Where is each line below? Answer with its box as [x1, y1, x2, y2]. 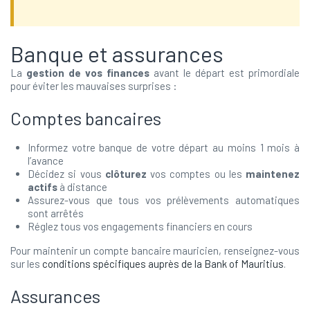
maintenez [246, 167, 300, 180]
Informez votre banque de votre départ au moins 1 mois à [28, 141, 300, 154]
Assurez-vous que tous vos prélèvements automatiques [28, 194, 300, 206]
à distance [57, 181, 107, 193]
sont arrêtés [28, 207, 84, 219]
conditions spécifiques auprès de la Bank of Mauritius [42, 257, 284, 270]
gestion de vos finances [26, 66, 149, 79]
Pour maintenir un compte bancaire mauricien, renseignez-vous [10, 244, 300, 257]
